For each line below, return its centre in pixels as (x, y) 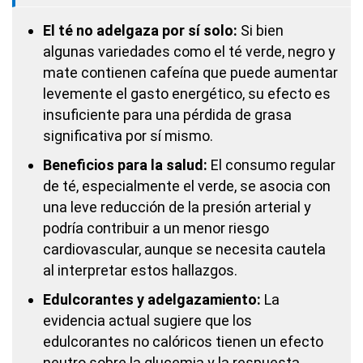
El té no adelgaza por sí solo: (140, 30)
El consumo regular (271, 165)
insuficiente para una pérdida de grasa (167, 115)
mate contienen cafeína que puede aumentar (190, 73)
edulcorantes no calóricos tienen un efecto (183, 342)
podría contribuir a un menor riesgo (156, 228)
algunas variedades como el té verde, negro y (189, 51)
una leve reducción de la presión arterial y (177, 207)
